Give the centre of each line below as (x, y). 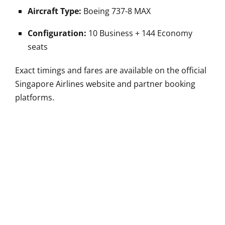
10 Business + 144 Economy (139, 33)
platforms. (35, 97)
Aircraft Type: (54, 11)
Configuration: (57, 33)
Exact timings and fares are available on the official (111, 70)
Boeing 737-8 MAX (116, 11)
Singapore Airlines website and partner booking (105, 84)
